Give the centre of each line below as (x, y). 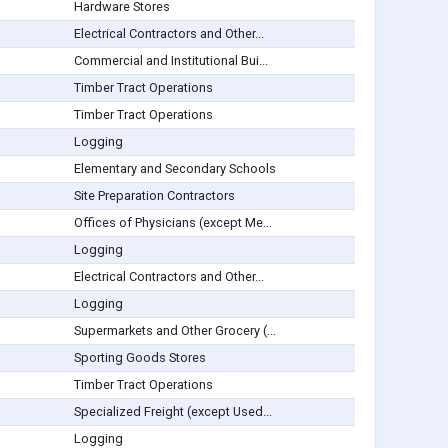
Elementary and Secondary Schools (174, 169)
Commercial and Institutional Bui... (170, 61)
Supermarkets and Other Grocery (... (174, 331)
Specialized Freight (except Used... (172, 412)
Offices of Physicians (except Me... (172, 223)
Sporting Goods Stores (139, 358)
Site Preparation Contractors (154, 196)
